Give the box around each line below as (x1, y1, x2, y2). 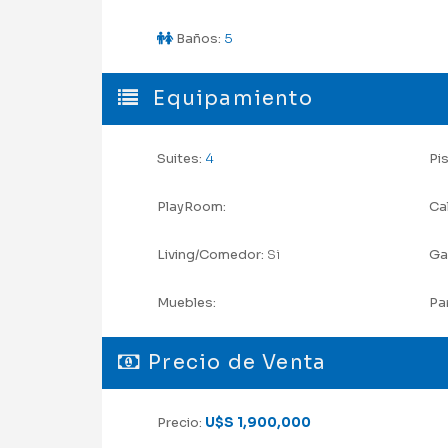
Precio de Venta (148, 349, 327, 375)
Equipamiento (147, 85, 313, 111)
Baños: (173, 29, 221, 47)
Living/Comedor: (157, 245, 264, 263)
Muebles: (157, 293, 216, 311)
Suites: (157, 149, 202, 167)
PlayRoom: (157, 197, 226, 215)
